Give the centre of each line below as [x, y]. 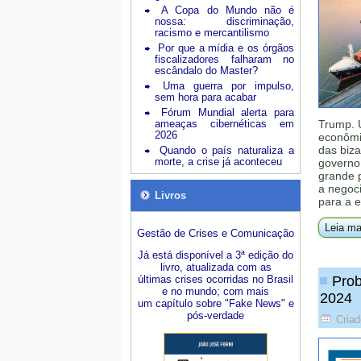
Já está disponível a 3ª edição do [216, 255]
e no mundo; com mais [216, 291]
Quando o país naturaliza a [227, 150]
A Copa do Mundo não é [228, 10]
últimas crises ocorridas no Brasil [216, 279]
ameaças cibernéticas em [224, 124]
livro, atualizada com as [216, 267]
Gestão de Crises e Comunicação [216, 233]
